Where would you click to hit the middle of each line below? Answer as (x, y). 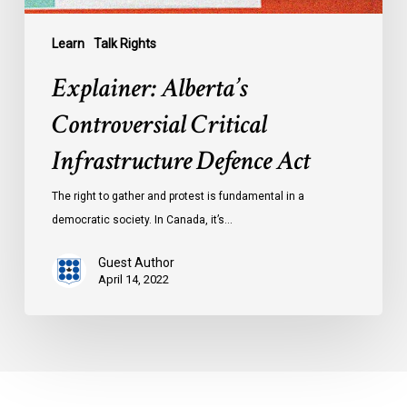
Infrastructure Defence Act (180, 162)
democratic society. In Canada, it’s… (142, 220)
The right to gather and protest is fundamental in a (178, 197)
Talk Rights (124, 44)
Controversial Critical (159, 125)
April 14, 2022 (133, 280)
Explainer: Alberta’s (149, 89)
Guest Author (136, 263)
